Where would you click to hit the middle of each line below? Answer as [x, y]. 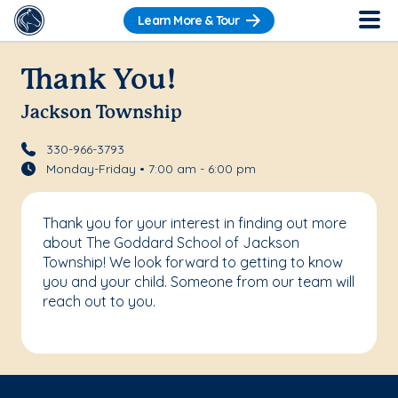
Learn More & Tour [189, 21]
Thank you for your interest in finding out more [195, 223]
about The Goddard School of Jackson [171, 242]
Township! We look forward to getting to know [193, 262]
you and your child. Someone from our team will [199, 281]
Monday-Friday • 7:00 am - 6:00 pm [151, 168]
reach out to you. [99, 301]
